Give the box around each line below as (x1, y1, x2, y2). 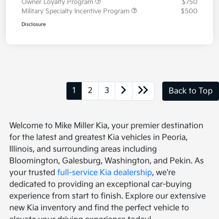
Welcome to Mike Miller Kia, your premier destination (9, 121, 204, 131)
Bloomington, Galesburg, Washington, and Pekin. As (9, 156, 204, 166)
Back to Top (169, 86, 213, 96)
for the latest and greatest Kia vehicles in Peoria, (9, 133, 188, 143)
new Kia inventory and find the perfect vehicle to (9, 203, 190, 213)
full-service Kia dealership (57, 168, 153, 178)
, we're (152, 168, 176, 178)
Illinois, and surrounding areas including (9, 145, 157, 154)
